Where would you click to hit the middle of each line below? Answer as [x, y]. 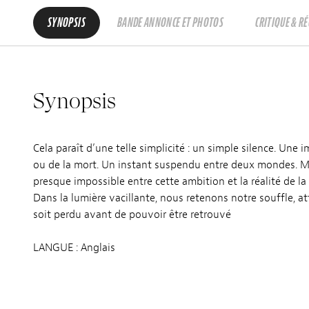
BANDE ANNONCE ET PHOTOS [170, 23]
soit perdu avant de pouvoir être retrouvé [132, 215]
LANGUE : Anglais [74, 248]
